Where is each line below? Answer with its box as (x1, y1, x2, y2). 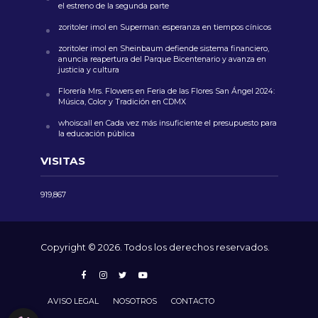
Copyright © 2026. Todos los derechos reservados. (40, 241, 270, 253)
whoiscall (57, 119, 92, 128)
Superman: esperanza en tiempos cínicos (119, 23, 271, 33)
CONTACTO (170, 297, 214, 307)
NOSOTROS (112, 297, 157, 307)
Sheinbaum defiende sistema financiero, (119, 44, 269, 54)
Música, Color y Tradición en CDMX (57, 97, 186, 107)
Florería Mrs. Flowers (57, 87, 133, 97)
